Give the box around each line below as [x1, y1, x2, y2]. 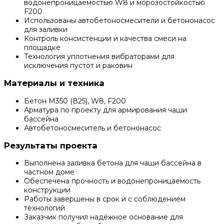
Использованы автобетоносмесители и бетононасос [24, 15, 215, 25]
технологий [24, 203, 65, 213]
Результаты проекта [4, 140, 97, 150]
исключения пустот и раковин [24, 60, 132, 70]
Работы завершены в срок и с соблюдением [24, 194, 185, 204]
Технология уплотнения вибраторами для [24, 51, 174, 61]
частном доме [24, 167, 74, 177]
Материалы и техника [4, 78, 104, 88]
